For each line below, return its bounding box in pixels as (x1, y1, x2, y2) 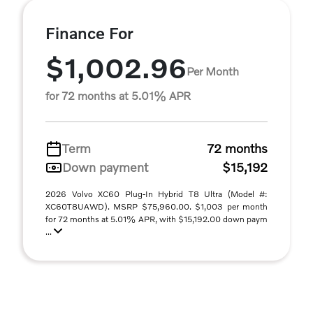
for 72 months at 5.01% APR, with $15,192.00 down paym (45, 214, 268, 224)
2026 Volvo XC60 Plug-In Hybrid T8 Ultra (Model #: (45, 189, 268, 199)
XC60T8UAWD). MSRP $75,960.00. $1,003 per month (45, 201, 268, 212)
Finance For (45, 23, 133, 43)
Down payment (62, 159, 148, 175)
